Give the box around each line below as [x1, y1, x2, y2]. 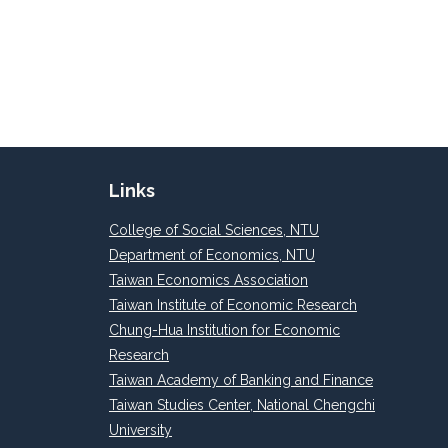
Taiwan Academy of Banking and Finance [109, 372, 373, 389]
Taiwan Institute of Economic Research [109, 297, 357, 314]
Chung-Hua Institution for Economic [109, 322, 340, 339]
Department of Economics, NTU [109, 247, 315, 264]
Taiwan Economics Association [109, 272, 308, 289]
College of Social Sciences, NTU [109, 222, 319, 239]
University [109, 422, 172, 439]
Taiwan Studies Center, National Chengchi [109, 397, 375, 414]
